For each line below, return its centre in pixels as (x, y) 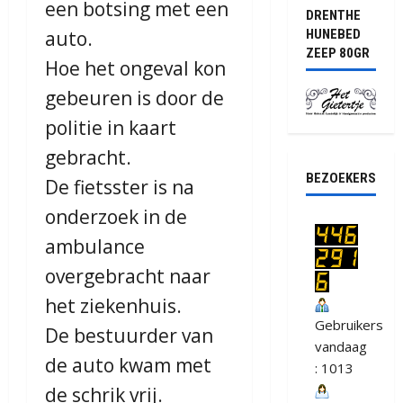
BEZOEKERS (340, 179)
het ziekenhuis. (113, 305)
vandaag (340, 347)
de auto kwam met (128, 365)
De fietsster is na (120, 187)
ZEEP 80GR (337, 54)
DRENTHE (333, 16)
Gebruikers (349, 325)
